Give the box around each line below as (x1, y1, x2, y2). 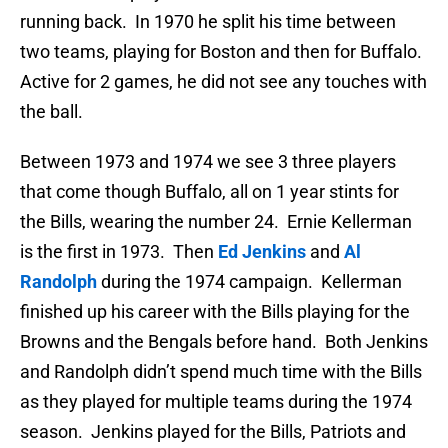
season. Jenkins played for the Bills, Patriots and (20, 421, 406, 443)
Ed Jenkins (218, 241, 306, 263)
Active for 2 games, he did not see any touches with (20, 71, 427, 93)
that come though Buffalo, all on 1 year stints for (20, 181, 399, 203)
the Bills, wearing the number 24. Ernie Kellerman (20, 211, 412, 233)
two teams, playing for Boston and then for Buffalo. (20, 41, 426, 63)
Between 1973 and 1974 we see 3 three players (20, 151, 396, 173)
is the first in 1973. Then (20, 241, 218, 263)
